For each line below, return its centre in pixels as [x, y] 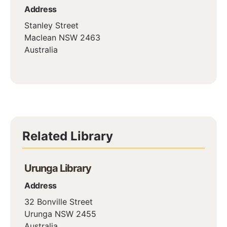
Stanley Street [51, 25]
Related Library [68, 136]
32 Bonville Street [59, 201]
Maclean [40, 37]
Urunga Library [58, 168]
